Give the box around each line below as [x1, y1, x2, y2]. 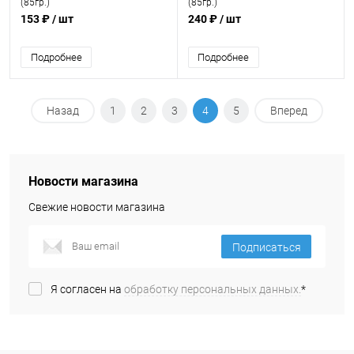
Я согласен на [51, 283, 124, 296]
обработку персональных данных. [124, 283, 301, 296]
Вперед [270, 104, 307, 117]
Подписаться [232, 241, 301, 254]
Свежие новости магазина [28, 201, 165, 213]
